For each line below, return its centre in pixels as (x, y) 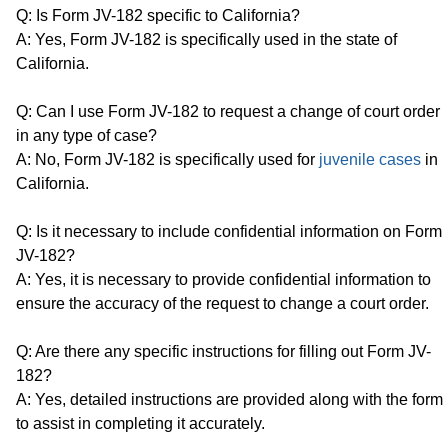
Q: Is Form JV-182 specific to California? (158, 15)
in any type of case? (86, 135)
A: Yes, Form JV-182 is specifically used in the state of (206, 39)
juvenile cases (370, 159)
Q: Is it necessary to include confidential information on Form (229, 231)
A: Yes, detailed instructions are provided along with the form (229, 399)
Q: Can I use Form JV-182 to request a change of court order (228, 111)
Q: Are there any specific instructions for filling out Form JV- (223, 351)
